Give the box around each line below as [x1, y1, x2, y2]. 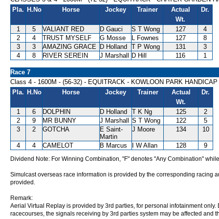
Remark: [10, 195, 33, 201]
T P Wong [131, 43, 160, 50]
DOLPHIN [43, 108, 70, 115]
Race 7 [10, 68, 30, 76]
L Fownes [131, 34, 159, 42]
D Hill [131, 52, 147, 59]
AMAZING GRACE [43, 43, 96, 50]
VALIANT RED [43, 25, 84, 33]
